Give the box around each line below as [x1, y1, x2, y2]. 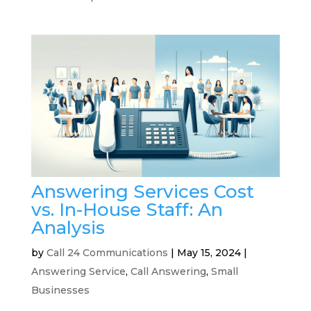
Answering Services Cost [31, 180, 254, 203]
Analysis [31, 216, 105, 239]
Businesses [31, 283, 90, 296]
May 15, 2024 [176, 246, 241, 259]
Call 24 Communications [46, 246, 168, 259]
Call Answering [130, 264, 206, 278]
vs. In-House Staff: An [31, 198, 223, 221]
